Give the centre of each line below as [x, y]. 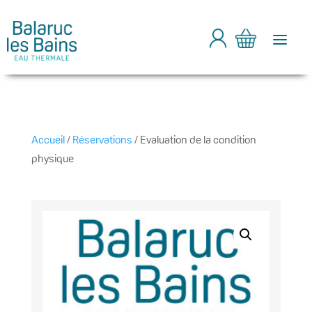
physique [52, 158]
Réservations [102, 140]
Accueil [48, 140]
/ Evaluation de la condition [194, 140]
